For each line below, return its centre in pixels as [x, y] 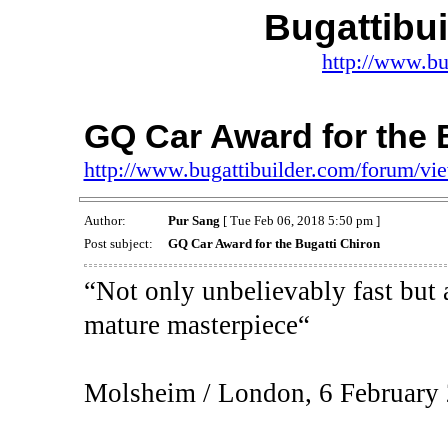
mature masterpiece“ [196, 324]
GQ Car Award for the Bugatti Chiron [273, 244]
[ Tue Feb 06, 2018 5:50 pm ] [299, 221]
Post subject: [119, 244]
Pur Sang [193, 221]
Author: [106, 221]
